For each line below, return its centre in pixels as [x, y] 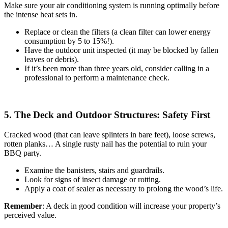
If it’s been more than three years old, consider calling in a [117, 69]
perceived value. [30, 215]
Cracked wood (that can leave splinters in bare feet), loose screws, [110, 134]
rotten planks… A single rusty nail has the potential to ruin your [105, 144]
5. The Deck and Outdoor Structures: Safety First [107, 115]
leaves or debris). [52, 60]
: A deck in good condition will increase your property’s [131, 206]
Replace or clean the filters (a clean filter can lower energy [118, 32]
